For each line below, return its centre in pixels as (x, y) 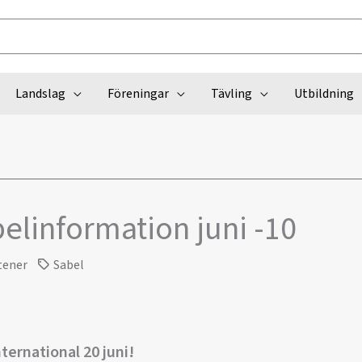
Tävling (231, 94)
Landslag (40, 94)
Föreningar (138, 94)
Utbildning (324, 94)
